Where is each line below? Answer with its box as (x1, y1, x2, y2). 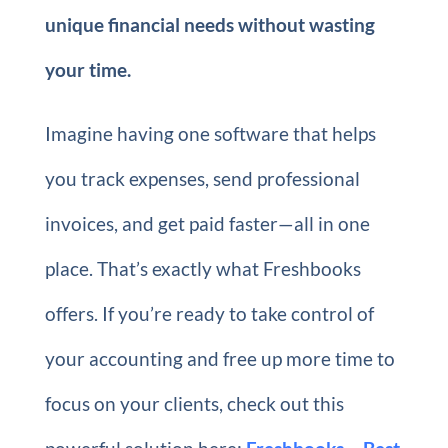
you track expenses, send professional (44, 167, 360, 190)
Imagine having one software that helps (44, 122, 376, 145)
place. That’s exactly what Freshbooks (44, 257, 361, 280)
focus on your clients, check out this (44, 392, 344, 415)
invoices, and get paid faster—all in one (44, 212, 370, 235)
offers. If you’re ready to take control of (44, 302, 374, 325)
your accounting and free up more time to (44, 347, 395, 370)
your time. (44, 58, 131, 81)
